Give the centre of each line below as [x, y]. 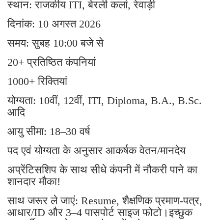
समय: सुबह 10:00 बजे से [55, 43]
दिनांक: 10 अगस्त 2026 [54, 24]
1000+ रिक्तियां [37, 81]
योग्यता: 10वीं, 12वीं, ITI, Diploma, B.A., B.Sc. [105, 100]
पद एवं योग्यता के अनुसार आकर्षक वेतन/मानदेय [96, 150]
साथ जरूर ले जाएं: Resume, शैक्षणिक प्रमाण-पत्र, [105, 200]
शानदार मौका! [34, 181]
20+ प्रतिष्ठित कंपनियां [52, 62]
